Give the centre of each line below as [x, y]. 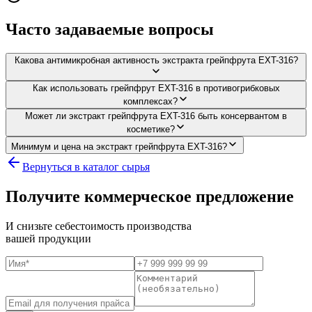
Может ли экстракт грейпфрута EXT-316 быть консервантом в [156, 116]
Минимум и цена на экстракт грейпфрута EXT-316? [119, 146]
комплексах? [150, 101]
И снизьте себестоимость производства [99, 226]
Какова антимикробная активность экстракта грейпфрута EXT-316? [156, 60]
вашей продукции [48, 238]
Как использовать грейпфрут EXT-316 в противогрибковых [156, 88]
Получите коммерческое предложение [150, 196]
